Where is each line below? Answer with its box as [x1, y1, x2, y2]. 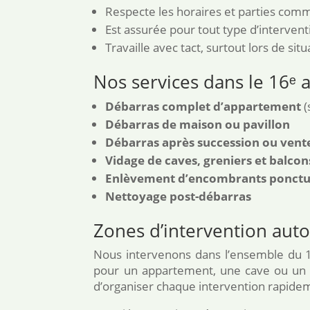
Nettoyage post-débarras [105, 188, 252, 205]
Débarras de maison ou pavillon [105, 116, 291, 133]
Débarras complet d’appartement [105, 98, 304, 115]
